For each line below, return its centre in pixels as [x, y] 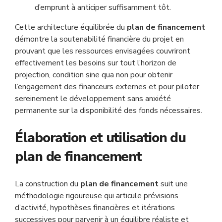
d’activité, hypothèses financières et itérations [95, 208]
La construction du [48, 184]
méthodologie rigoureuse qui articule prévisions [97, 196]
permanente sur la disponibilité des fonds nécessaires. [109, 111]
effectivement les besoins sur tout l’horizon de [96, 63]
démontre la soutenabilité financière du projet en [99, 39]
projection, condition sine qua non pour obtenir [94, 75]
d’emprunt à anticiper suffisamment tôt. [103, 7]
